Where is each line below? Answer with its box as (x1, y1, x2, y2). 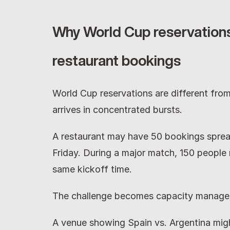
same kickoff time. (52, 164, 132, 175)
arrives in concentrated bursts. (52, 104, 182, 115)
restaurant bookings (52, 53, 181, 68)
